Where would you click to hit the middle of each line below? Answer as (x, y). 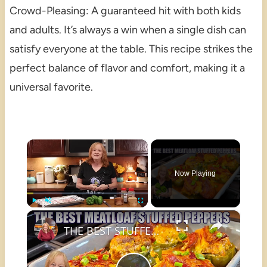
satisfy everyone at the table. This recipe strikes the (131, 49)
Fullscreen (151, 213)
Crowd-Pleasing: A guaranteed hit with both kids (125, 11)
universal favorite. (51, 87)
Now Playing (195, 174)
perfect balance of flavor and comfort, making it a (127, 68)
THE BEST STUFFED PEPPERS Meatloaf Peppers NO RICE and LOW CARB (155, 231)
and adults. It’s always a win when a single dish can (128, 30)
